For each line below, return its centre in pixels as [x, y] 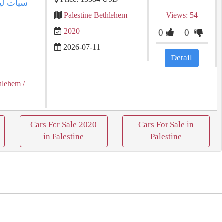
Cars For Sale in [166, 125]
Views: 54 [182, 15]
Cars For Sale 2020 [64, 125]
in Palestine [64, 137]
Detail [182, 58]
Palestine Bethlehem [95, 15]
